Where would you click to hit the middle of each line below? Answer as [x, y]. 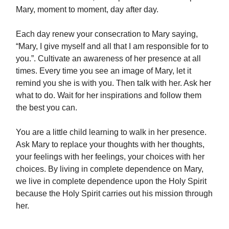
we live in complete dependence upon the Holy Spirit [111, 181]
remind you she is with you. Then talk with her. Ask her [113, 83]
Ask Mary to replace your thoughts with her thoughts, [110, 145]
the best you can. [47, 108]
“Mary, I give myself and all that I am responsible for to [112, 47]
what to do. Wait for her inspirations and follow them [109, 96]
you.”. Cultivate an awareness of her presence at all [108, 59]
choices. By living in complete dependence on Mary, [110, 169]
